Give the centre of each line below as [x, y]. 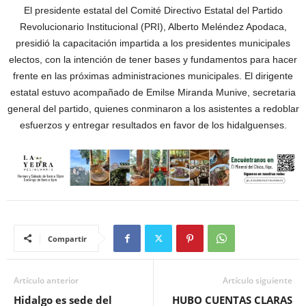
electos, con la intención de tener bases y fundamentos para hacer [153, 59]
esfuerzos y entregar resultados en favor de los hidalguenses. [153, 125]
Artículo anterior [46, 281]
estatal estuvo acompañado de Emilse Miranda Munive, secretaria [153, 92]
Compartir [67, 239]
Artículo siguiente [258, 281]
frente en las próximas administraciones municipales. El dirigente [153, 76]
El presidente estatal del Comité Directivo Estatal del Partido [153, 10]
